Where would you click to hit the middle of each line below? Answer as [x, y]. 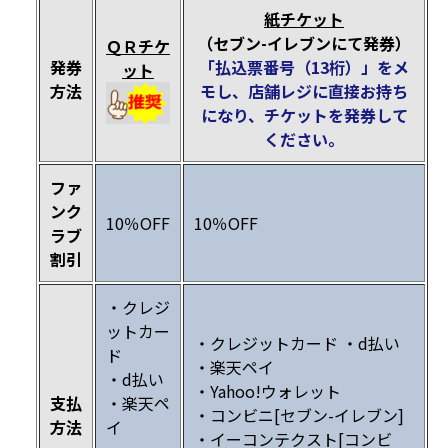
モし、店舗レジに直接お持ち [304, 91]
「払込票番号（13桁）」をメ [304, 67]
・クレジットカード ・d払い [297, 343]
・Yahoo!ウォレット [267, 391]
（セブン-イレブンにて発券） [304, 43]
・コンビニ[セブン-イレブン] [299, 415]
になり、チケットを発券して [304, 115]
